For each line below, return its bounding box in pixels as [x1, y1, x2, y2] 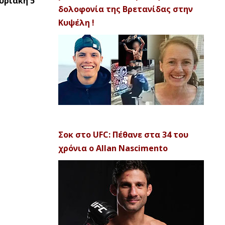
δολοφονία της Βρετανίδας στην [58, 4, 193, 15]
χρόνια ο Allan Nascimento [58, 143, 168, 154]
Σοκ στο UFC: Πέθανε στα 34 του [58, 129, 188, 140]
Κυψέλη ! [58, 17, 94, 28]
